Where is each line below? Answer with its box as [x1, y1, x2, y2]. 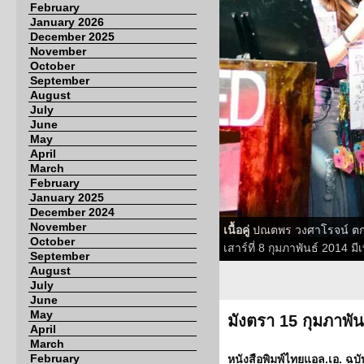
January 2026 [30, 15, 104, 28]
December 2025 [30, 30, 115, 43]
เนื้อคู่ [223, 223, 249, 236]
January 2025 [30, 191, 104, 204]
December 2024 [30, 206, 115, 219]
